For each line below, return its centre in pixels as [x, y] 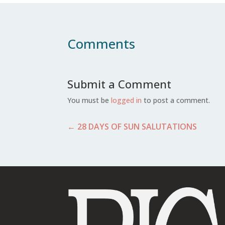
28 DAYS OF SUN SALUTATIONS [137, 126]
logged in [127, 100]
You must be [89, 100]
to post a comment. [176, 100]
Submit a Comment [120, 84]
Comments [101, 43]
